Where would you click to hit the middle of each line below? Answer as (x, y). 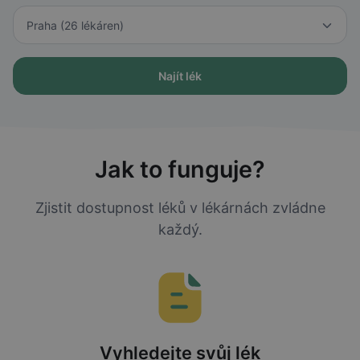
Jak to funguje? (180, 170)
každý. (180, 230)
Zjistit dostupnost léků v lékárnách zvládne (180, 208)
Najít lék (180, 76)
